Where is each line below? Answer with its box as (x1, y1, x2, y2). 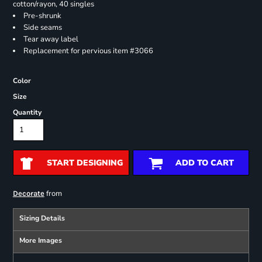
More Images (19, 236, 62, 246)
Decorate (12, 189, 44, 198)
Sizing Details (19, 213, 65, 223)
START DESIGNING (46, 157, 123, 169)
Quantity (12, 108, 42, 118)
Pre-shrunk (23, 11, 61, 22)
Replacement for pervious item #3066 (23, 46, 153, 57)
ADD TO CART (175, 157, 234, 169)
